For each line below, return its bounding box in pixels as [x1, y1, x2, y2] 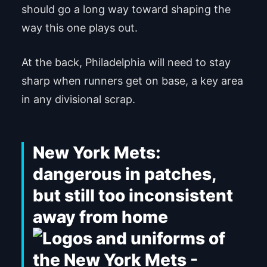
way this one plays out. [21, 21, 138, 35]
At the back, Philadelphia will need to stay [21, 56, 231, 69]
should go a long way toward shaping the [21, 3, 231, 16]
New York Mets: [32, 142, 161, 163]
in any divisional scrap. [21, 93, 135, 106]
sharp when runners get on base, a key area [21, 74, 243, 88]
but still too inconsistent [32, 185, 233, 206]
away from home [32, 207, 168, 228]
